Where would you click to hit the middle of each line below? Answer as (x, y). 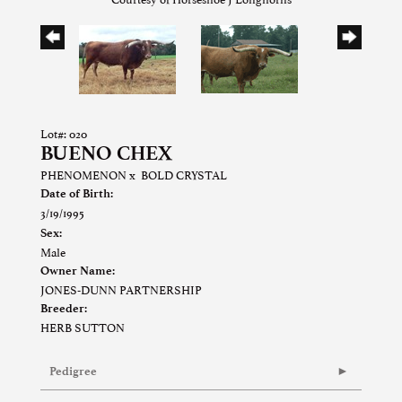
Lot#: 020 (64, 132)
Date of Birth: (77, 193)
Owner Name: (78, 270)
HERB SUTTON (83, 326)
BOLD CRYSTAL (184, 174)
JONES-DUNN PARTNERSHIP (121, 288)
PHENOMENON (83, 174)
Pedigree (73, 371)
